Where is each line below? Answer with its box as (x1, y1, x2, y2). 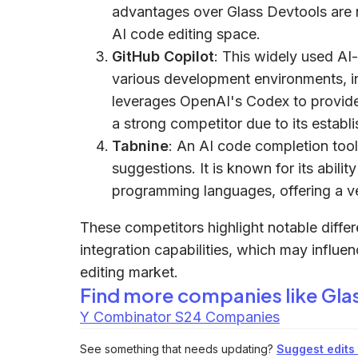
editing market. (80, 264, 178, 280)
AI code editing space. (112, 26, 261, 42)
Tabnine (112, 137, 169, 154)
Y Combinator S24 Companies (80, 308, 280, 325)
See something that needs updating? (80, 342, 273, 356)
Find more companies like (80, 283, 321, 307)
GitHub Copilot (112, 48, 214, 65)
